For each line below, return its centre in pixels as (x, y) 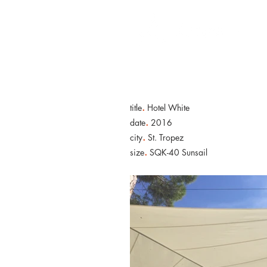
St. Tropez (164, 137)
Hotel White (168, 108)
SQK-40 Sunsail (177, 152)
